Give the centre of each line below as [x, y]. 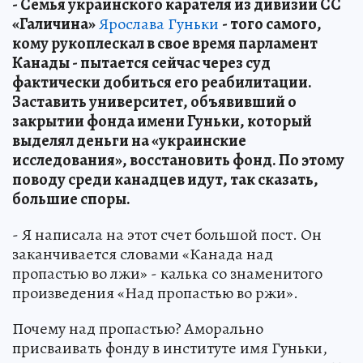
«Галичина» [54, 24]
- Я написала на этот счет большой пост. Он [167, 235]
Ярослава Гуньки [159, 24]
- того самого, [272, 24]
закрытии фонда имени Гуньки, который [162, 121]
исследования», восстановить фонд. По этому [178, 160]
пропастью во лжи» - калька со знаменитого [167, 273]
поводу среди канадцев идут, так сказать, [165, 179]
